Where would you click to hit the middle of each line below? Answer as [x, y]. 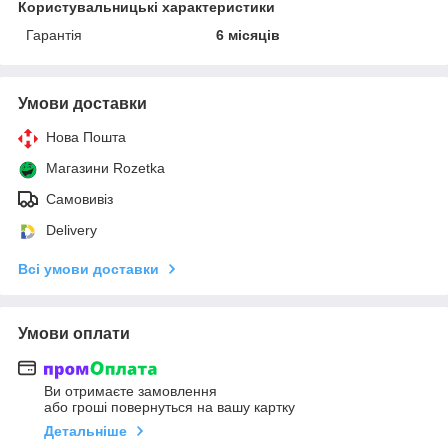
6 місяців [248, 34]
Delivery [71, 229]
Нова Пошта [86, 136]
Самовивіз [79, 198]
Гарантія [54, 34]
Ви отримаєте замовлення [130, 391]
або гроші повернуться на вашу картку [169, 407]
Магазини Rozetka [105, 167]
